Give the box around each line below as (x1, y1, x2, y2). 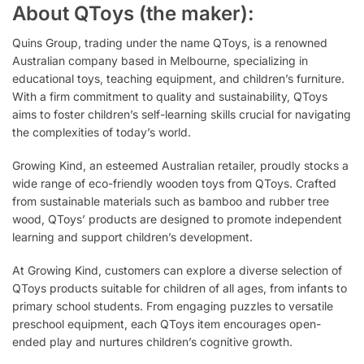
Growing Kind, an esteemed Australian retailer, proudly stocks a (12, 158, 349, 172)
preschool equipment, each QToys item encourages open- (12, 317, 321, 331)
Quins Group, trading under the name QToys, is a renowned (12, 35, 327, 50)
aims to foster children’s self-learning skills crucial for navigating (12, 106, 351, 121)
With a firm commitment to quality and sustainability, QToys (12, 89, 327, 103)
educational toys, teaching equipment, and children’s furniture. (12, 71, 344, 85)
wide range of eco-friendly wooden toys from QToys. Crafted (12, 175, 336, 190)
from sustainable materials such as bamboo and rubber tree (12, 193, 329, 208)
